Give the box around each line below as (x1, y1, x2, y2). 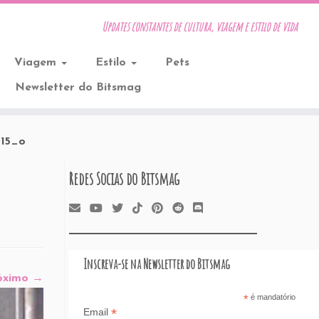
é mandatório (248, 293, 296, 301)
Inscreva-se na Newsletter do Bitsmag (83, 255, 230, 273)
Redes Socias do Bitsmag (69, 168, 179, 189)
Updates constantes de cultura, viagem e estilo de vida (101, 19, 298, 34)
